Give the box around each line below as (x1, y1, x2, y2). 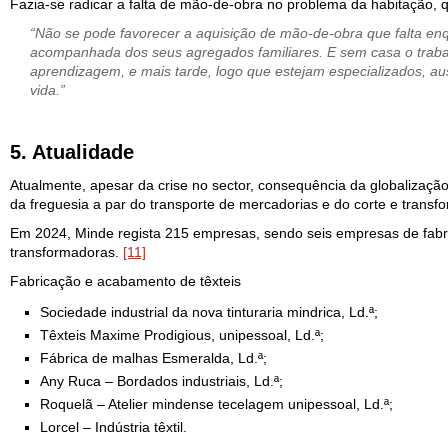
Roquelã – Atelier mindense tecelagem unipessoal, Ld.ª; (40, 396, 393, 412)
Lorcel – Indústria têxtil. (40, 419, 187, 435)
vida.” (30, 82, 65, 98)
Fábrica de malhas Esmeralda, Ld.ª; (40, 350, 267, 366)
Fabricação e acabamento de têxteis (10, 273, 241, 289)
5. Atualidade (10, 141, 134, 163)
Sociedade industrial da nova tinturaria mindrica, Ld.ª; (40, 304, 378, 320)
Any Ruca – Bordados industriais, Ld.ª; (40, 373, 283, 389)
